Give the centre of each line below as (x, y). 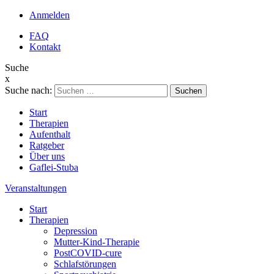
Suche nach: (28, 90)
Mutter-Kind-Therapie (97, 242)
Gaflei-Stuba (54, 167)
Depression (76, 231)
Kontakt (45, 47)
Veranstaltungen (36, 188)
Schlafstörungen (85, 264)
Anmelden (50, 15)
